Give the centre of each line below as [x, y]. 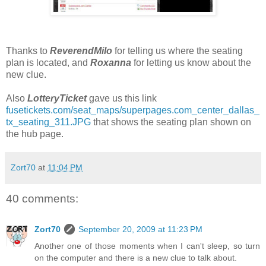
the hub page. [35, 134]
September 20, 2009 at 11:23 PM [140, 229]
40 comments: [42, 198]
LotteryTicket [57, 98]
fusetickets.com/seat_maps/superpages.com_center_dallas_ [133, 110]
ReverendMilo [81, 50]
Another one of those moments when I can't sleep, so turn [147, 246]
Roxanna [111, 62]
